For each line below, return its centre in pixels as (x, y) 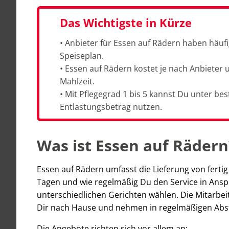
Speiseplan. (82, 55)
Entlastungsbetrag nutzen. (111, 107)
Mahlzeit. (77, 81)
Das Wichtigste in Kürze (126, 22)
